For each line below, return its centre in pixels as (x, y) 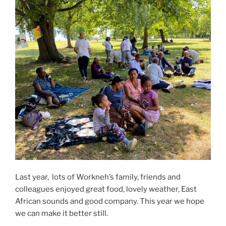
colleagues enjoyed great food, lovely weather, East (106, 189)
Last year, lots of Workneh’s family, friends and (98, 177)
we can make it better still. (62, 214)
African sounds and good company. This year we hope (110, 202)
